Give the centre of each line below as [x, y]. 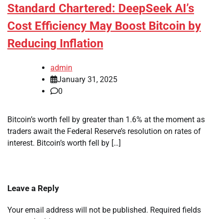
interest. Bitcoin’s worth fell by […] [64, 143]
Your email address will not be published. [78, 210]
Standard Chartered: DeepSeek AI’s [101, 9]
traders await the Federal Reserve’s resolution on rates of [104, 131]
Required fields [175, 210]
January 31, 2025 [87, 80]
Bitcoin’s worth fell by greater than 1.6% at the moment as [106, 120]
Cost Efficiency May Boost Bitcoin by [104, 26]
